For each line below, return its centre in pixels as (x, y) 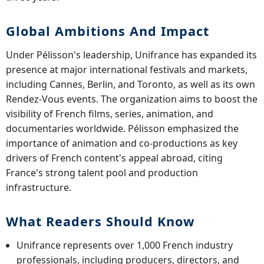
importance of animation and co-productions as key (122, 143)
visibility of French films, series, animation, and (110, 113)
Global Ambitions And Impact (108, 31)
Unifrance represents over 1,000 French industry (125, 245)
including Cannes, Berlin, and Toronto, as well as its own (131, 84)
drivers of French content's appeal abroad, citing (114, 158)
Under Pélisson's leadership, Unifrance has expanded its (131, 55)
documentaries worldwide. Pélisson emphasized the (122, 128)
